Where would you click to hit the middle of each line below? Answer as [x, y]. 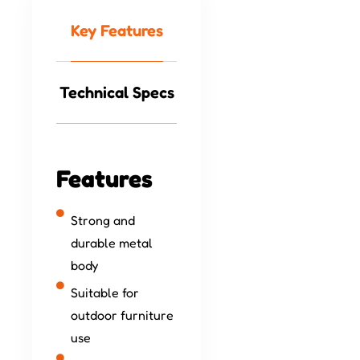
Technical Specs [117, 93]
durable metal [111, 243]
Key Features [117, 31]
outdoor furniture [122, 315]
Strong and [102, 221]
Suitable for [104, 293]
